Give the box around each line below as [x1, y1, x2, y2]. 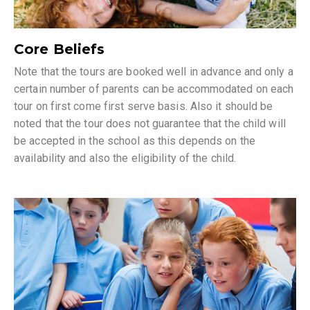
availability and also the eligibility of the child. [14, 152, 237, 165]
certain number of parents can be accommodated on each [14, 82, 294, 96]
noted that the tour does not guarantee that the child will [14, 117, 286, 131]
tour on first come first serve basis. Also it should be [14, 100, 273, 113]
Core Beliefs [14, 41, 105, 58]
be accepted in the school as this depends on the [14, 134, 255, 148]
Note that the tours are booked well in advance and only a [14, 65, 293, 79]
